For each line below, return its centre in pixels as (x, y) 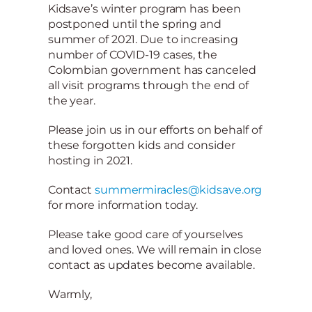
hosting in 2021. (90, 160)
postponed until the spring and (134, 24)
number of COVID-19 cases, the (132, 54)
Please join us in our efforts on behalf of (155, 130)
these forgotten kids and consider (141, 145)
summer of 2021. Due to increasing (143, 39)
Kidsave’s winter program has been (144, 8)
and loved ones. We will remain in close (155, 249)
